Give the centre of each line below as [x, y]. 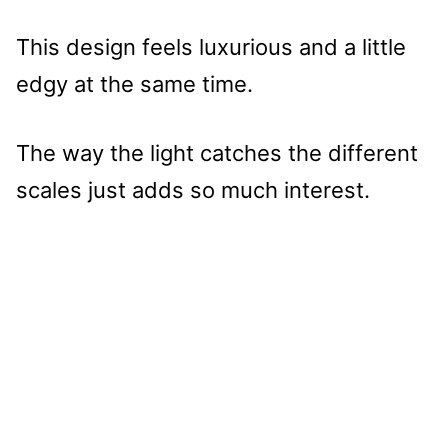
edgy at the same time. [134, 83]
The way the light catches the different [217, 152]
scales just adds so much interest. [193, 189]
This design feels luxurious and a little [211, 46]
